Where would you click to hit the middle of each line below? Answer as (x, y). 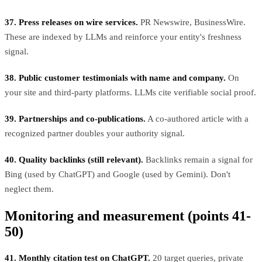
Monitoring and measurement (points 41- (128, 216)
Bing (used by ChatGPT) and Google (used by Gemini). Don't (118, 174)
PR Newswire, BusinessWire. (192, 22)
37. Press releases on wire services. (71, 22)
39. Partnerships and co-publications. (75, 118)
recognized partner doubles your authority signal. (95, 133)
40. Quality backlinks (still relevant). (74, 159)
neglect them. (29, 189)
